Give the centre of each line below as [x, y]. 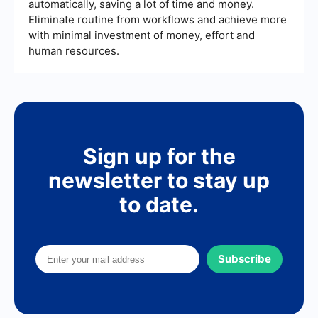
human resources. [74, 51]
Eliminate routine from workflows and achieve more [158, 20]
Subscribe [245, 259]
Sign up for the [159, 157]
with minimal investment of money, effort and [142, 35]
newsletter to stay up [159, 181]
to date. [159, 205]
